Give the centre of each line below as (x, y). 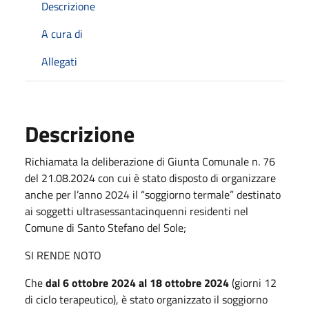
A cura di (62, 33)
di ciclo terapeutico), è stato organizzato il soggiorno (146, 299)
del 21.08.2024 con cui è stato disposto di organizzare (150, 178)
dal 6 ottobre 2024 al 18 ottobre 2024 (137, 282)
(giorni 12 (253, 282)
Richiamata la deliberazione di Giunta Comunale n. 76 (150, 161)
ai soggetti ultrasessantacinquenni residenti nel (137, 211)
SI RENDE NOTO (63, 255)
